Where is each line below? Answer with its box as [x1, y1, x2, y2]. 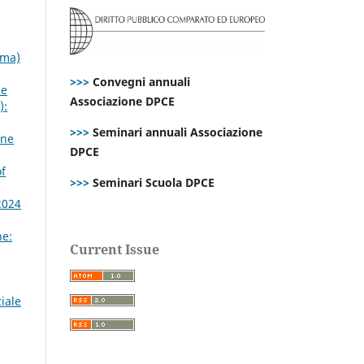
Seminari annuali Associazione [89, 123, 262, 140]
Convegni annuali [93, 73, 190, 89]
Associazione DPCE [70, 93, 175, 109]
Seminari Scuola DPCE [89, 174, 214, 190]
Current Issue [70, 240, 159, 258]
